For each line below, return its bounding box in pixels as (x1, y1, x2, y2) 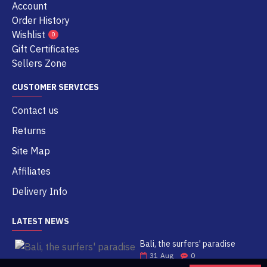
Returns (12, 125, 46, 136)
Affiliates (12, 165, 51, 177)
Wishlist (12, 29, 45, 41)
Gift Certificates (12, 43, 79, 55)
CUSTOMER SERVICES (12, 82, 99, 92)
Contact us (12, 104, 58, 116)
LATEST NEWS (12, 216, 69, 226)
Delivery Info (12, 185, 67, 197)
